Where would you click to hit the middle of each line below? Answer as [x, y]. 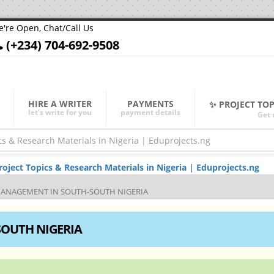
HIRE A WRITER [60, 104]
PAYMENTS [150, 104]
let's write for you [60, 112]
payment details [150, 112]
